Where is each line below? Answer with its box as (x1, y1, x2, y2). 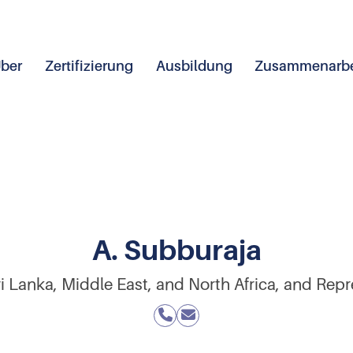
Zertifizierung (44, 58, 133, 74)
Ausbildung (155, 58, 232, 74)
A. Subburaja (91, 234, 262, 266)
